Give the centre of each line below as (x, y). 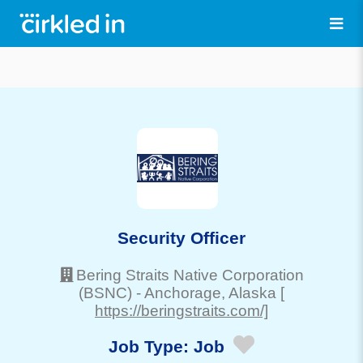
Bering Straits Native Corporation (190, 275)
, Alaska (249, 293)
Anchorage (183, 293)
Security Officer (181, 237)
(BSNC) (105, 293)
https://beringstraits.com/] (181, 310)
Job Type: (151, 347)
